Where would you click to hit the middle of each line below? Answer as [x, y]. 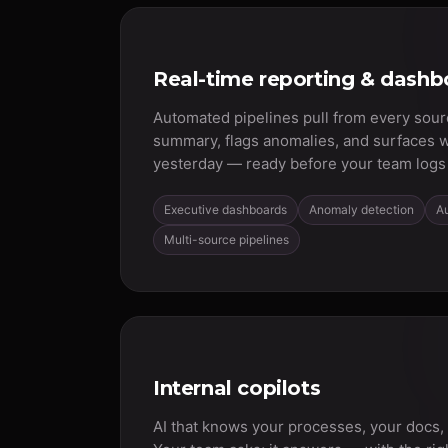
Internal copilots [237, 388]
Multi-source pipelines [226, 239]
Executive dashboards [225, 209]
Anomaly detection [361, 209]
